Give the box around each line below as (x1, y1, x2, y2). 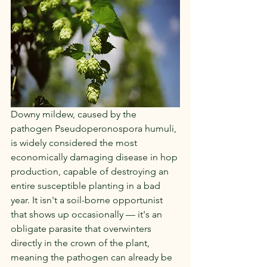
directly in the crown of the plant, (11, 237, 152, 249)
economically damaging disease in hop (11, 151, 180, 163)
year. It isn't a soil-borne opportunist (11, 194, 165, 206)
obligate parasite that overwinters (11, 223, 154, 235)
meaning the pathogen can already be (11, 252, 175, 263)
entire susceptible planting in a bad (11, 180, 163, 192)
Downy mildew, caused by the (11, 108, 139, 120)
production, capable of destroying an (11, 166, 171, 178)
